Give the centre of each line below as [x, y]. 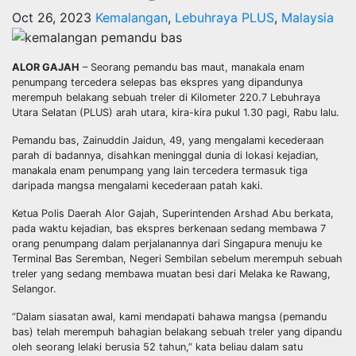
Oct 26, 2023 [52, 17]
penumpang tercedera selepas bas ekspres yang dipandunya [157, 83]
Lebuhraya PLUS [224, 17]
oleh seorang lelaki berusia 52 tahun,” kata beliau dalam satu [157, 347]
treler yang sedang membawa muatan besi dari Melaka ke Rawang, [171, 274]
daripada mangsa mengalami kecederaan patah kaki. [137, 186]
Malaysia [308, 17]
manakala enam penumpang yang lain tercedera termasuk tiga [160, 171]
